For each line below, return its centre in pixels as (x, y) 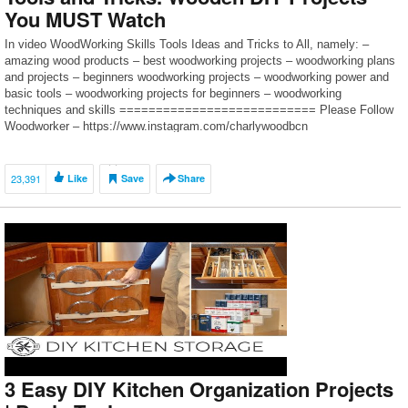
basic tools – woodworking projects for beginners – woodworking (173, 93)
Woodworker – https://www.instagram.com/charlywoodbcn (156, 126)
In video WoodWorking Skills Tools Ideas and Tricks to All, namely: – (187, 44)
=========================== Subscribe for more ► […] (174, 143)
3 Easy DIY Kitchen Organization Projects (199, 389)
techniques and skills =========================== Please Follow (199, 110)
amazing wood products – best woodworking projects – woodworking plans (200, 61)
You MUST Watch (85, 19)
